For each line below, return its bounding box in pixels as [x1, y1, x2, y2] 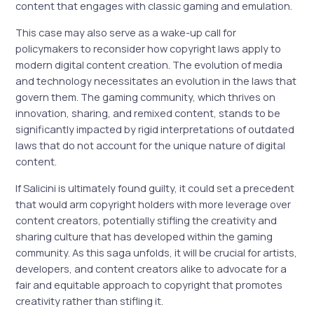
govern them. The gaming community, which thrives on [15, 90, 276, 104]
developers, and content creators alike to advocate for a [15, 261, 287, 275]
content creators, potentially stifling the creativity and [15, 212, 278, 227]
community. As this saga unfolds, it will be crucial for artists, [15, 245, 298, 259]
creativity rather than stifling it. [15, 293, 164, 308]
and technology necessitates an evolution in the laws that [15, 74, 297, 88]
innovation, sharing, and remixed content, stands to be [15, 106, 281, 121]
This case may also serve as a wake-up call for [15, 25, 237, 40]
